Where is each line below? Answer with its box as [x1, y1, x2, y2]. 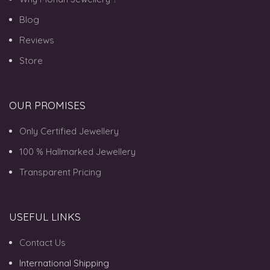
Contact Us [19, 236, 66, 248]
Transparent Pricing [19, 166, 101, 178]
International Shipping [19, 257, 109, 269]
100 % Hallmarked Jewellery [19, 145, 136, 157]
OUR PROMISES [9, 98, 86, 111]
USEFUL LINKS [9, 210, 81, 223]
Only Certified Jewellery [19, 125, 119, 137]
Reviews [19, 34, 54, 46]
